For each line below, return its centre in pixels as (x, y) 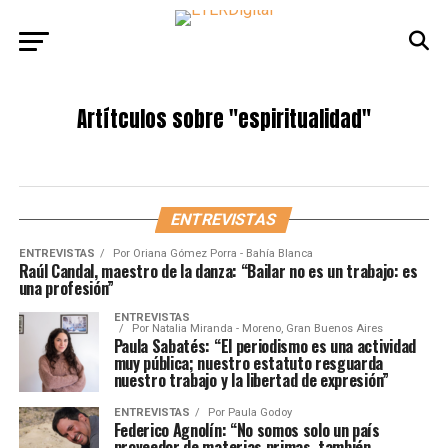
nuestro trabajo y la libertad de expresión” (251, 380)
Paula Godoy (259, 412)
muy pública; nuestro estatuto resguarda (248, 363)
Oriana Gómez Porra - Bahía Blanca (222, 253)
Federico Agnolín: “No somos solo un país (246, 430)
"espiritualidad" (297, 119)
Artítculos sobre (150, 119)
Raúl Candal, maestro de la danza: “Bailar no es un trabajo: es (218, 271)
